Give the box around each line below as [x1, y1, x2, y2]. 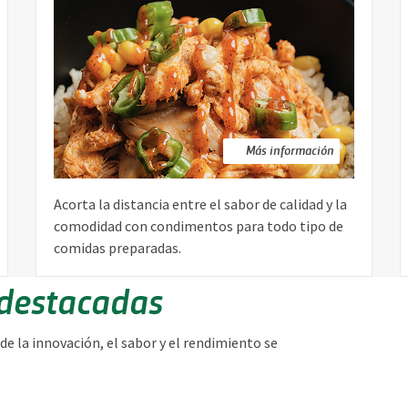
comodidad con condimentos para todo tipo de [54, 217, 343, 236]
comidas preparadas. [54, 239, 181, 258]
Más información [246, 141, 334, 159]
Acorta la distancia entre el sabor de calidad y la [54, 195, 347, 214]
